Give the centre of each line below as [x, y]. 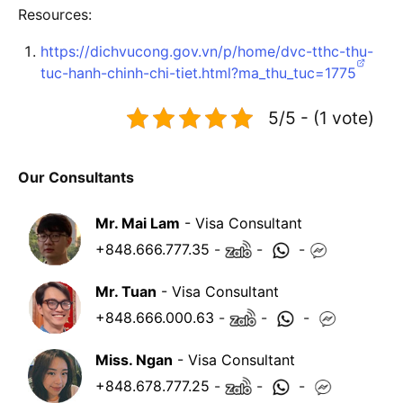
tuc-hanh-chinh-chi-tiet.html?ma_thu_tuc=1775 [198, 72]
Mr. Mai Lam [137, 223]
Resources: [55, 14]
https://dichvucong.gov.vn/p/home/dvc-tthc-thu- [207, 51]
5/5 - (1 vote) [321, 117]
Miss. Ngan [134, 359]
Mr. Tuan [125, 291]
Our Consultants [76, 177]
